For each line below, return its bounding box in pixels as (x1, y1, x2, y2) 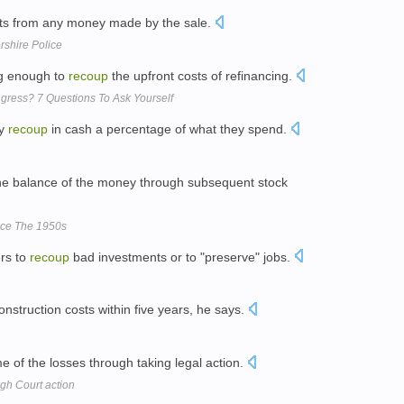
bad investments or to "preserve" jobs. (69, 249, 294, 264)
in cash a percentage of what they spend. (48, 121, 290, 136)
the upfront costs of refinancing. (108, 69, 296, 84)
